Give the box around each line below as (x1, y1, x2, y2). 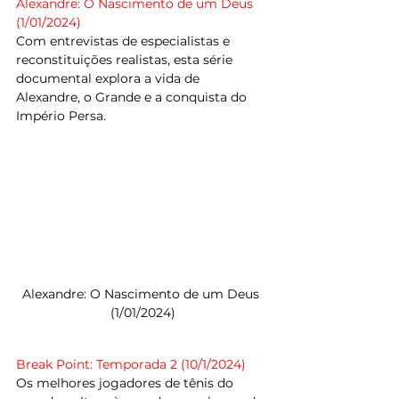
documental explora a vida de (16, 70, 203, 86)
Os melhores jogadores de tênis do (16, 375, 237, 391)
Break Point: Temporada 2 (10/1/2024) (16, 356, 246, 372)
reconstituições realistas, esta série (16, 52, 236, 68)
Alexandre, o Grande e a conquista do (16, 89, 250, 105)
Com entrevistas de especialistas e (16, 33, 233, 49)
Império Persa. (16, 108, 106, 124)
